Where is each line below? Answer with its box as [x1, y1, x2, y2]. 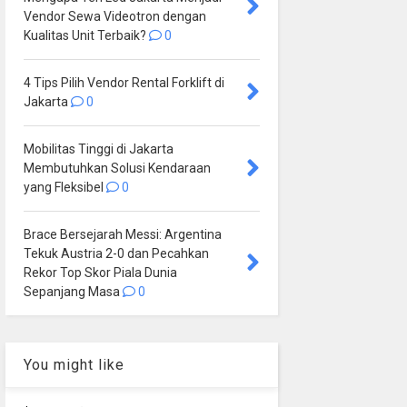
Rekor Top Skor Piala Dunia [23, 265, 177, 281]
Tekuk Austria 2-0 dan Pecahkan [23, 246, 209, 262]
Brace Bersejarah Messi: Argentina [23, 227, 222, 243]
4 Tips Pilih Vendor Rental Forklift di [23, 75, 224, 91]
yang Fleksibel [23, 180, 104, 195]
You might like [23, 356, 124, 374]
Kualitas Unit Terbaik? [23, 28, 146, 44]
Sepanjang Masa [23, 284, 120, 300]
